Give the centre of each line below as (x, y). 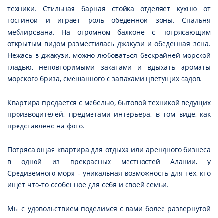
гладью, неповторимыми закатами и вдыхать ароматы (109, 67)
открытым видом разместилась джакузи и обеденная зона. (109, 44)
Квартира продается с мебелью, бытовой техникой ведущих (109, 103)
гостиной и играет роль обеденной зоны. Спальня (109, 20)
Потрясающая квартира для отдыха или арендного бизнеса (109, 150)
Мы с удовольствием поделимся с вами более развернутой (109, 209)
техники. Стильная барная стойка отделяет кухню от (109, 9)
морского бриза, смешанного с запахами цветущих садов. (105, 79)
